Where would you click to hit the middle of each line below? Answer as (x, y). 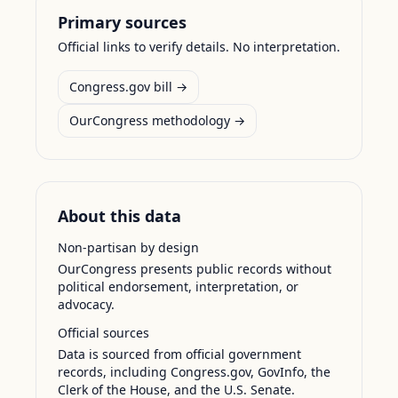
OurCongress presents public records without (195, 269)
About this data (119, 216)
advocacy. (86, 304)
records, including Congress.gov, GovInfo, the (194, 372)
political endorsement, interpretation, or (178, 287)
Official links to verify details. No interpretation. (199, 47)
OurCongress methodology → (157, 120)
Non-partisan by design (128, 247)
